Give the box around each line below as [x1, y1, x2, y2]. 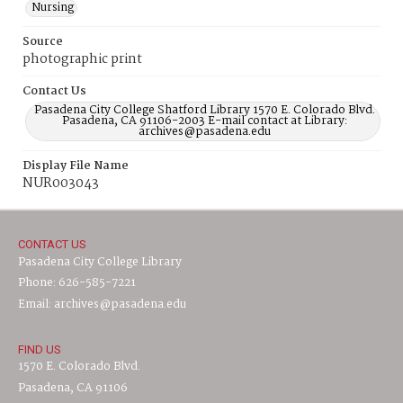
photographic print [22, 49, 142, 70]
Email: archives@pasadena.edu [18, 295, 186, 314]
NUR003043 [22, 173, 99, 194]
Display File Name [22, 157, 129, 175]
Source [22, 32, 63, 51]
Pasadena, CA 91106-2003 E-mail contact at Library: [61, 112, 347, 130]
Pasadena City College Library [18, 253, 182, 272]
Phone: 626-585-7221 [18, 273, 136, 292]
